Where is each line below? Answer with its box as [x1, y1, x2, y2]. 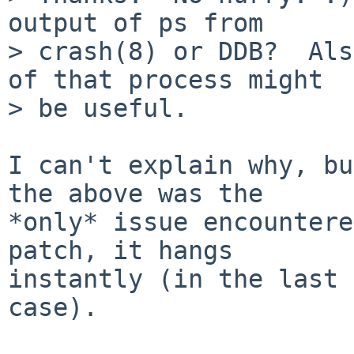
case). [8, 292, 98, 322]
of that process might [8, 65, 323, 94]
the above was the [8, 179, 263, 208]
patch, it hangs [8, 235, 233, 265]
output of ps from [8, 8, 263, 37]
